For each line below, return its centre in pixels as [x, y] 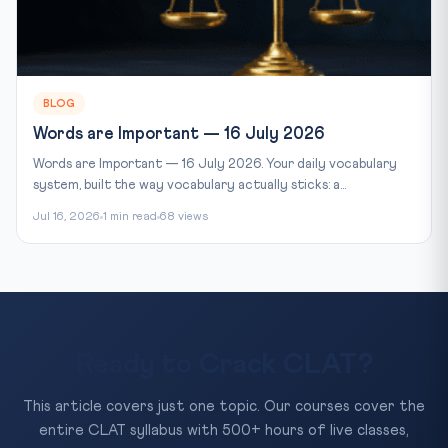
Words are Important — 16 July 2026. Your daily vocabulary [215, 163]
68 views [184, 216]
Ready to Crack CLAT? [224, 364]
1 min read [130, 216]
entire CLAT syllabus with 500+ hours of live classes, [224, 430]
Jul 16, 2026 [66, 216]
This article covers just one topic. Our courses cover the [224, 406]
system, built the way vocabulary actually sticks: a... [189, 184]
